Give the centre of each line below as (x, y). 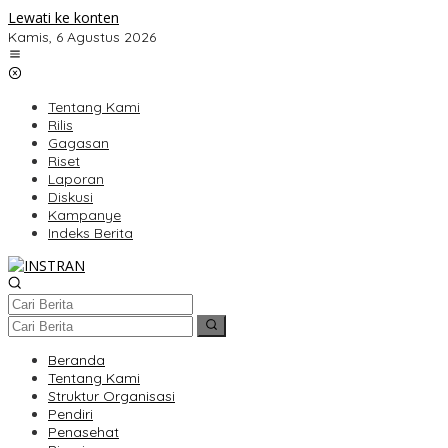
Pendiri (70, 414)
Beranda (76, 360)
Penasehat (83, 432)
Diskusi (70, 197)
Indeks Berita (90, 233)
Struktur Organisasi (111, 396)
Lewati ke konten (63, 17)
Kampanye (84, 215)
